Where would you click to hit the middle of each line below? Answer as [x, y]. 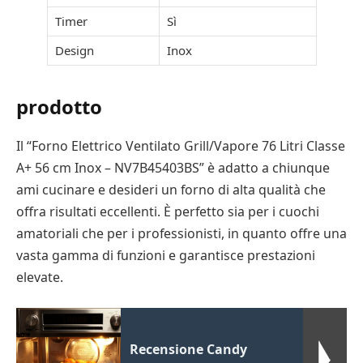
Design [74, 50]
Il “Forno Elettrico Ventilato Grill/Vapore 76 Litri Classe [181, 145]
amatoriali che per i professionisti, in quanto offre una [181, 233]
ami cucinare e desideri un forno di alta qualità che [171, 189]
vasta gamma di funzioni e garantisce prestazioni [166, 255]
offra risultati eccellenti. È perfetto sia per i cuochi [168, 211]
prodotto [59, 106]
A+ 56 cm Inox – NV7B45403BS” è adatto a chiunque [173, 167]
